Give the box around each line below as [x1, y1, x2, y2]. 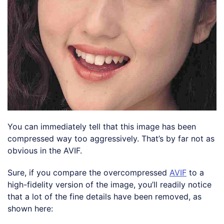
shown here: [7, 203, 53, 213]
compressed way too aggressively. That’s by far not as [7, 133, 214, 143]
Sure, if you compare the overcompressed [7, 167, 169, 177]
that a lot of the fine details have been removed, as [7, 191, 201, 201]
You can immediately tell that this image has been [7, 121, 196, 131]
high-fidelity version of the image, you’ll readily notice [7, 179, 211, 189]
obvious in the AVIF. [7, 145, 82, 155]
